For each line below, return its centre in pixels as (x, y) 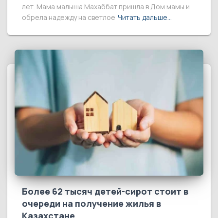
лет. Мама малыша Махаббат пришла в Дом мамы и (106, 7)
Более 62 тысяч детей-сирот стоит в (105, 191)
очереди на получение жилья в (91, 203)
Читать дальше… (145, 18)
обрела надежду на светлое (69, 18)
